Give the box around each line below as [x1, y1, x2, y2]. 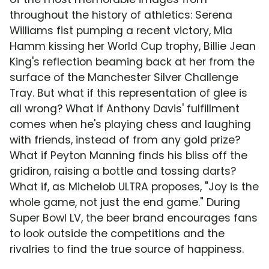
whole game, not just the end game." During [10, 195, 240, 210]
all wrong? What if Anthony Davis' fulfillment [10, 101, 240, 116]
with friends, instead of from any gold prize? [10, 133, 240, 148]
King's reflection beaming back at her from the [10, 55, 255, 70]
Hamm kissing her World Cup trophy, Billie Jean [10, 39, 256, 54]
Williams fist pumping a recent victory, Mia [10, 23, 232, 38]
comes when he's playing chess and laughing [10, 117, 251, 132]
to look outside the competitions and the [10, 226, 225, 241]
